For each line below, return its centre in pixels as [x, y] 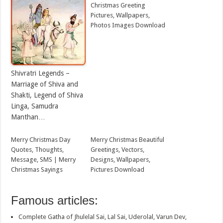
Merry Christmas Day [41, 140]
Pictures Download [118, 170]
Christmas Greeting [118, 5]
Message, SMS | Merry [44, 160]
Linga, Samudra [35, 106]
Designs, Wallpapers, [121, 160]
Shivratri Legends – [41, 73]
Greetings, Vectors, [118, 150]
